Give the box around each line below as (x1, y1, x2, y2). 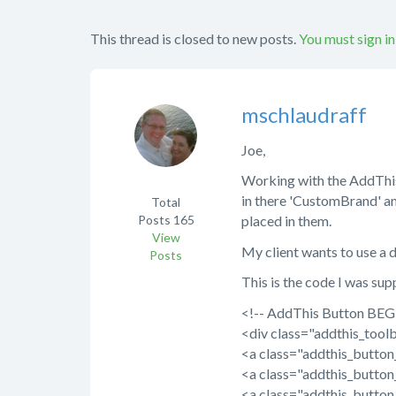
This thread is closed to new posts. (90, 29, 296, 47)
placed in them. (241, 212, 331, 230)
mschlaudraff (241, 101, 367, 127)
